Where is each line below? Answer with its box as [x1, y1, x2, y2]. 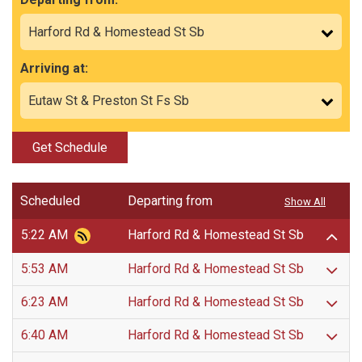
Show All [284, 196, 326, 208]
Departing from [127, 193, 213, 209]
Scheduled [20, 193, 80, 209]
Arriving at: [20, 61, 88, 77]
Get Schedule [32, 140, 107, 156]
